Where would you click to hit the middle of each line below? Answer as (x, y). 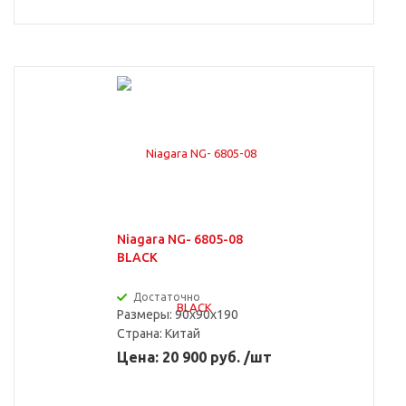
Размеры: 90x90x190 (177, 314)
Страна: (140, 333)
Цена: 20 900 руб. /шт (194, 357)
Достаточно (166, 297)
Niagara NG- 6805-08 (179, 239)
